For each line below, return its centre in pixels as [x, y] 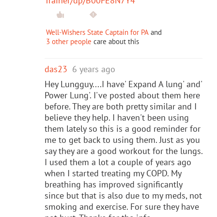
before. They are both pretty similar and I [121, 106]
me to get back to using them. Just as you [122, 139]
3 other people [69, 41]
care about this [115, 41]
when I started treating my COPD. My [113, 173]
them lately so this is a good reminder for [123, 128]
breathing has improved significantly [113, 184]
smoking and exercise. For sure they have [122, 206]
